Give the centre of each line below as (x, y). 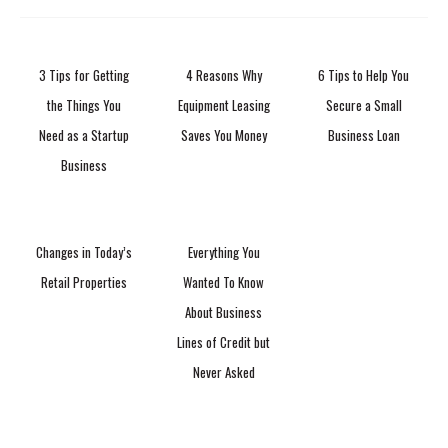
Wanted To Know (224, 281)
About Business (224, 311)
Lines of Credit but (224, 341)
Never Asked (223, 371)
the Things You (83, 104)
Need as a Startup (83, 134)
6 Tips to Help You (364, 74)
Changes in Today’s (83, 251)
